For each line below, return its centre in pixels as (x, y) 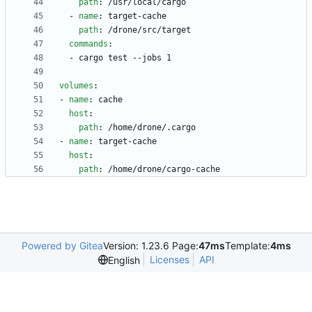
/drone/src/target (149, 30)
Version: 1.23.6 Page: (150, 246)
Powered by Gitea (62, 246)
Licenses (169, 260)
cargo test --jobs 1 (125, 58)
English (124, 260)
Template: (247, 246)
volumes (76, 86)
